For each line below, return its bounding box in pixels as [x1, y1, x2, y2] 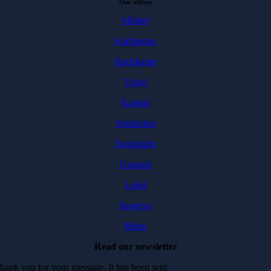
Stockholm [115, 139, 156, 149]
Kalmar [121, 97, 150, 108]
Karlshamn [114, 56, 157, 67]
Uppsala [120, 159, 151, 169]
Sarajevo [119, 200, 152, 211]
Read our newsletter [94, 241, 177, 252]
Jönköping [116, 118, 155, 128]
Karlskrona [114, 36, 157, 46]
